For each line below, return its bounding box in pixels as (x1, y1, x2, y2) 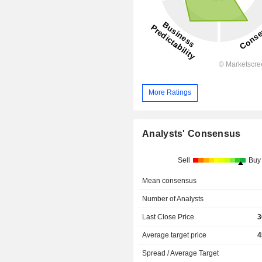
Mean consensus (142, 177, 197, 185)
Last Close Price (142, 213, 195, 222)
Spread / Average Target (142, 249, 219, 258)
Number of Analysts (142, 195, 204, 204)
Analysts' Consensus (142, 129, 241, 139)
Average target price (142, 231, 207, 240)
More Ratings (149, 88, 192, 97)
